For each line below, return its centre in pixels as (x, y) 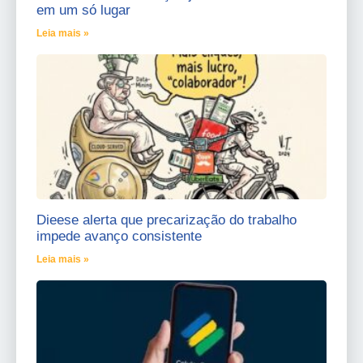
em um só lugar (83, 10)
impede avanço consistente (119, 236)
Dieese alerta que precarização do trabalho (167, 220)
